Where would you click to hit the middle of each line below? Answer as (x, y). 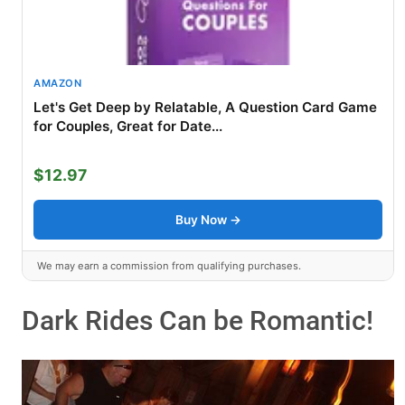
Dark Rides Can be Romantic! (198, 320)
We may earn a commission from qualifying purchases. (169, 265)
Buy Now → (208, 219)
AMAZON (57, 84)
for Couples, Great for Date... (128, 127)
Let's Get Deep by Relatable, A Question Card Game (205, 108)
